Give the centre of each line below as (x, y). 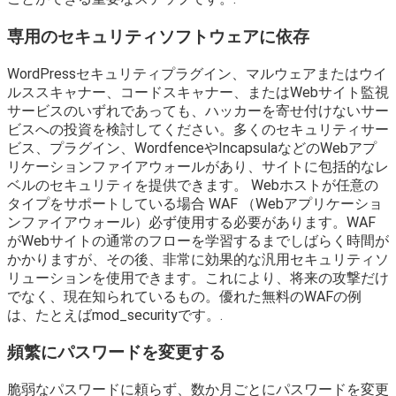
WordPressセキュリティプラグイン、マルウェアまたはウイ (197, 73)
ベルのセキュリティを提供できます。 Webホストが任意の (193, 185)
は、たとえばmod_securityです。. (115, 315)
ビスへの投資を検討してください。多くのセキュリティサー (198, 129)
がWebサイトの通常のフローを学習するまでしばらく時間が (198, 240)
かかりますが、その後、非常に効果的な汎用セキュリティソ (198, 259)
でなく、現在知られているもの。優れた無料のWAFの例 (184, 296)
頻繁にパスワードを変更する (116, 353)
